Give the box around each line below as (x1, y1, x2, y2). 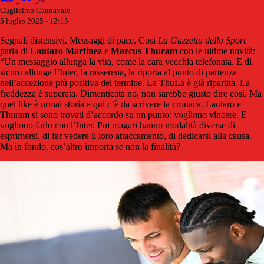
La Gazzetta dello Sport (156, 35, 246, 45)
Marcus (111, 45, 141, 56)
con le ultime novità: (177, 45, 255, 56)
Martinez (65, 45, 102, 56)
